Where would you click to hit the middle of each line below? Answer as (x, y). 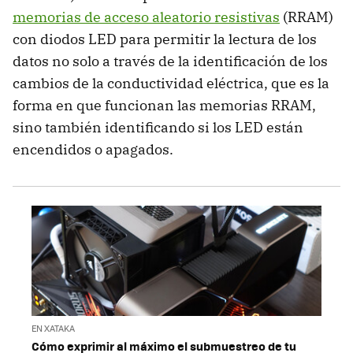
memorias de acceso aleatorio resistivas (146, 17)
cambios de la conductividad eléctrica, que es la (171, 83)
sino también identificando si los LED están (158, 127)
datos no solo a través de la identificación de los (170, 61)
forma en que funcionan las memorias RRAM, (164, 105)
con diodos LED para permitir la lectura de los (165, 39)
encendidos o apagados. (93, 149)
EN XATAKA (53, 329)
